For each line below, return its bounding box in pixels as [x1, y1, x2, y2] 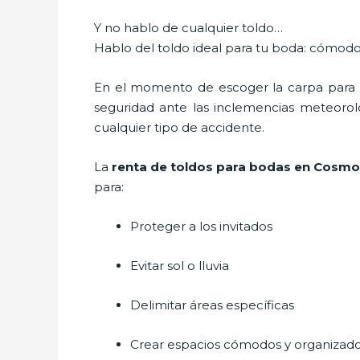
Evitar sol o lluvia [130, 257, 229, 273]
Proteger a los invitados [130, 218, 272, 234]
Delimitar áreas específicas [130, 297, 294, 313]
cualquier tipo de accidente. [94, 119, 264, 135]
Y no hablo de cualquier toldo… [94, 19, 283, 35]
